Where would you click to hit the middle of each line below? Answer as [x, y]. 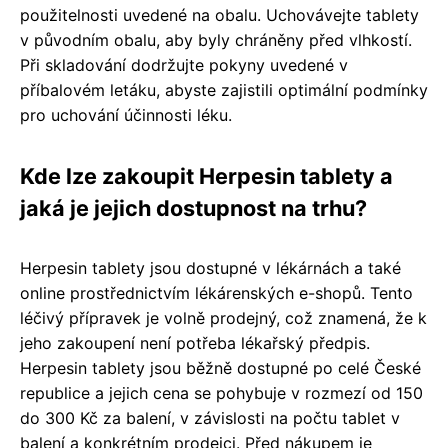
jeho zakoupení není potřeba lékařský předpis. [195, 343]
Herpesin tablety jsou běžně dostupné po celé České [220, 368]
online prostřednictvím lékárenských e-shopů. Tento [216, 293]
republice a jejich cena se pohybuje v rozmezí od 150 [221, 393]
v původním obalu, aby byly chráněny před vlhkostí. [216, 40]
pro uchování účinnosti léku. [126, 115]
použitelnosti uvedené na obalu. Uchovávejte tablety [219, 15]
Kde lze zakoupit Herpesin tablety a [206, 176]
